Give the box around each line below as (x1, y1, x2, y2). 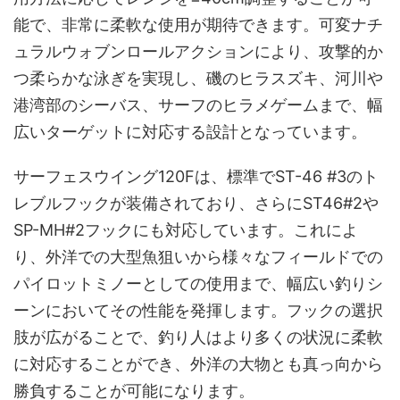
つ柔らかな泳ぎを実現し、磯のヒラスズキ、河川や (13, 69, 383, 87)
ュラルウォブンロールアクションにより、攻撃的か (13, 42, 383, 61)
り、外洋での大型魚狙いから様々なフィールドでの (13, 247, 383, 266)
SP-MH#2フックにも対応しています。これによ (13, 221, 358, 239)
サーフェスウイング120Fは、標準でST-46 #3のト (13, 167, 379, 186)
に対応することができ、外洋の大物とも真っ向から (13, 354, 383, 373)
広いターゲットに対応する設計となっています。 (13, 122, 367, 141)
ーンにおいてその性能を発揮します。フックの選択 (13, 301, 383, 320)
